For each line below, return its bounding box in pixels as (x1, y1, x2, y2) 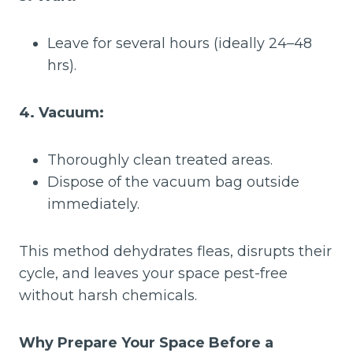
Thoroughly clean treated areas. (47, 151, 273, 169)
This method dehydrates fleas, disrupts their (19, 243, 332, 260)
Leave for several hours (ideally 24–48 (47, 35, 312, 52)
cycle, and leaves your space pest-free (19, 265, 288, 282)
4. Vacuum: (19, 104, 104, 121)
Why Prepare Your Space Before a (19, 334, 273, 351)
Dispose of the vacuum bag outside (47, 173, 299, 191)
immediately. (47, 195, 139, 213)
